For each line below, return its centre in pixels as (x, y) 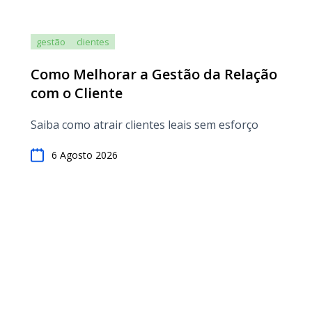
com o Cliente (77, 93)
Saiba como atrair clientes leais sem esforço (145, 125)
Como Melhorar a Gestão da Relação (154, 74)
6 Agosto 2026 (85, 155)
